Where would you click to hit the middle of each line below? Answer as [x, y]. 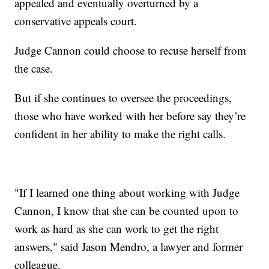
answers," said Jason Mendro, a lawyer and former [129, 246]
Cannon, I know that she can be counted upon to [127, 210]
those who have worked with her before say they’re [130, 115]
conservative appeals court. [78, 20]
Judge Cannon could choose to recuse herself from [131, 50]
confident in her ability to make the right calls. [122, 133]
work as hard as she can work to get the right [117, 228]
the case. [36, 68]
